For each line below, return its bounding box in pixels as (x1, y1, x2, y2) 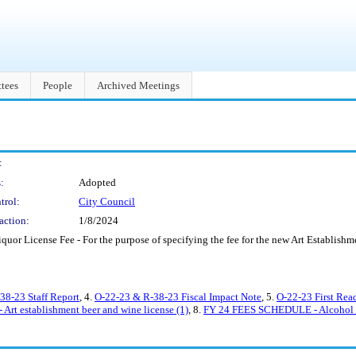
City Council (79, 195, 135, 207)
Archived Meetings (97, 79, 180, 91)
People (43, 79, 72, 91)
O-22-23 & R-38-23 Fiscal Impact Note (95, 291, 261, 303)
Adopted (79, 176, 116, 188)
